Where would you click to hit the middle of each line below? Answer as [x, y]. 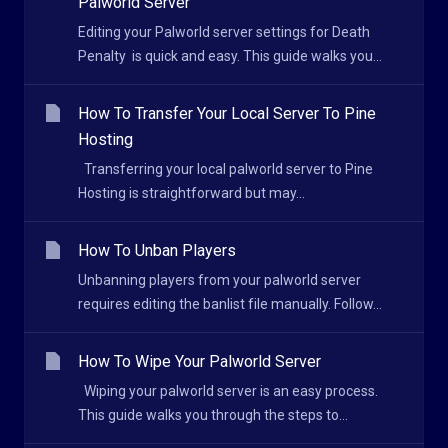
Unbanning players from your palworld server [219, 280]
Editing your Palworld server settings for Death [224, 32]
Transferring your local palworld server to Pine [225, 169]
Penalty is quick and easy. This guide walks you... [230, 56]
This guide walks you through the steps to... [213, 415]
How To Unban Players [157, 250]
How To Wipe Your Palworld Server [199, 361]
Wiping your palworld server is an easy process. [228, 391]
